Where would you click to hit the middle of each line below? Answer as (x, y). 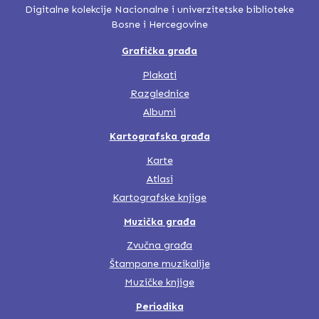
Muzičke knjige (159, 283)
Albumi (159, 112)
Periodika (159, 307)
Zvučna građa (159, 246)
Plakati (159, 75)
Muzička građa (159, 221)
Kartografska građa (159, 136)
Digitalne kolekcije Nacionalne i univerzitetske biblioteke (159, 10)
